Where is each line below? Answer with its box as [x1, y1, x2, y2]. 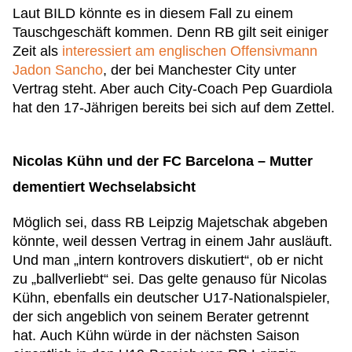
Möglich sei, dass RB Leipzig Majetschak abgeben [13, 214, 328, 230]
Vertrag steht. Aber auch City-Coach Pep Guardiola [13, 81, 332, 97]
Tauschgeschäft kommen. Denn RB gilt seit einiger [13, 24, 328, 40]
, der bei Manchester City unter [103, 62, 296, 78]
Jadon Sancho [13, 62, 103, 78]
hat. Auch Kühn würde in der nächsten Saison [13, 328, 299, 343]
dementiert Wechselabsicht [13, 179, 196, 195]
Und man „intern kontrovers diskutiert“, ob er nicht [13, 252, 323, 268]
